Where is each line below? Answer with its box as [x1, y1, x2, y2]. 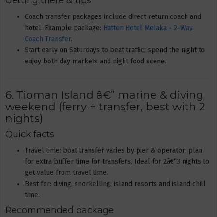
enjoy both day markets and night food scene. [25, 57, 166, 65]
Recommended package [5, 205, 114, 216]
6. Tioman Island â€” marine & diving [5, 88, 203, 102]
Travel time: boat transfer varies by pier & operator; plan [25, 146, 202, 155]
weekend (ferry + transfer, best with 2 [5, 100, 205, 113]
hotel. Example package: [25, 23, 103, 32]
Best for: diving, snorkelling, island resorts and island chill [25, 179, 206, 188]
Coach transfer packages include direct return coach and [25, 12, 201, 21]
